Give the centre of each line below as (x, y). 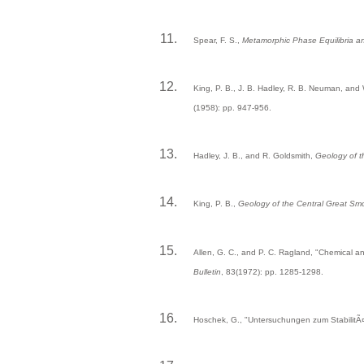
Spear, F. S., (218, 40)
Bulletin (207, 271)
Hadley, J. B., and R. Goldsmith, (254, 156)
